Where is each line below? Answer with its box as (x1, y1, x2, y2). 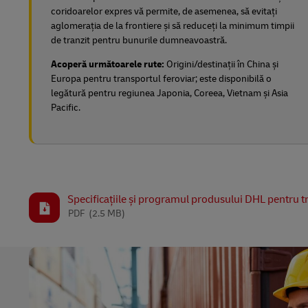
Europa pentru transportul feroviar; (51, 73, 199, 85)
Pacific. (51, 102, 80, 113)
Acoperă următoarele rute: (51, 58, 166, 70)
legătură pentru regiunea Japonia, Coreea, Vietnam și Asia (51, 87, 288, 99)
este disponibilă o (199, 73, 272, 85)
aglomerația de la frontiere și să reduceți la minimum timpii (51, 20, 294, 32)
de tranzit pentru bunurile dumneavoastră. (51, 34, 229, 46)
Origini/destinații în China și (166, 58, 278, 70)
